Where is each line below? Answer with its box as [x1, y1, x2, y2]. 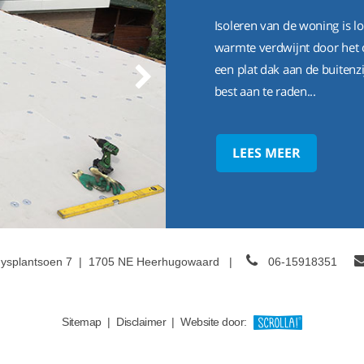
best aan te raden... [214, 83, 316, 99]
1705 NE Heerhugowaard [85, 254, 223, 268]
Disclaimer [116, 314, 166, 328]
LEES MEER [232, 144, 301, 162]
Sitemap [62, 314, 102, 328]
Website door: [180, 314, 249, 328]
